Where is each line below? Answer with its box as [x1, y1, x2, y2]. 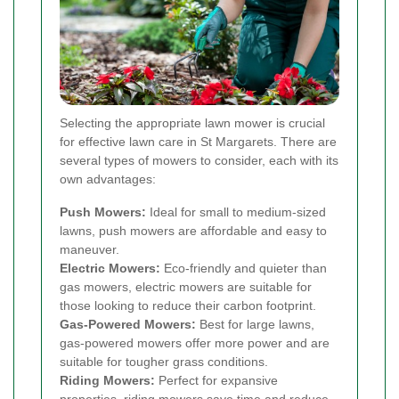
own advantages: [60, 172, 156, 187]
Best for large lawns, [196, 317, 314, 332]
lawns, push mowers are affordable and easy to [60, 224, 327, 239]
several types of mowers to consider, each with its [60, 153, 338, 168]
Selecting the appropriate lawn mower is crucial [60, 116, 325, 131]
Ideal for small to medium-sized [146, 205, 326, 220]
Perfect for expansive [155, 373, 278, 388]
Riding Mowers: [60, 373, 155, 388]
